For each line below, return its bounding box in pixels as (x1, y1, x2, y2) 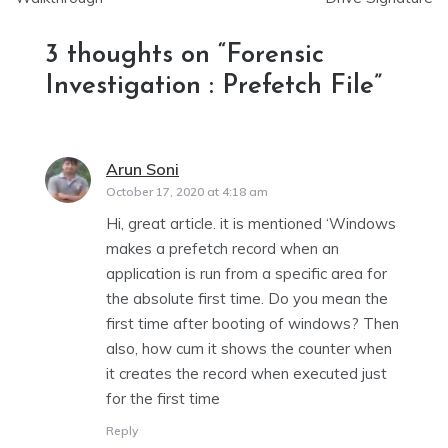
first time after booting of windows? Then (106, 314, 399, 334)
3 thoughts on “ (45, 42, 226, 70)
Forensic (226, 42, 324, 70)
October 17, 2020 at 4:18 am (106, 184, 268, 200)
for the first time (106, 389, 220, 409)
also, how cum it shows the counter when (106, 339, 392, 359)
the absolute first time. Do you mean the (106, 289, 388, 309)
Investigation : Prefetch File (45, 73, 374, 101)
